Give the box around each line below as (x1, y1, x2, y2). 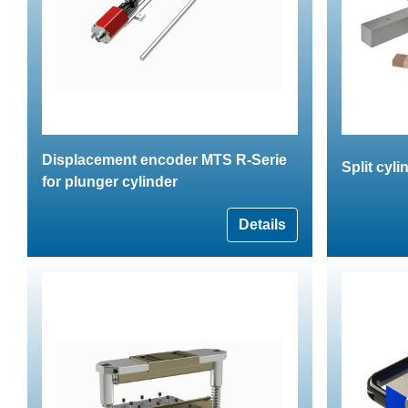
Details (239, 216, 286, 232)
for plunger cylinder (42, 173, 178, 189)
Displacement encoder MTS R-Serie (42, 151, 287, 168)
